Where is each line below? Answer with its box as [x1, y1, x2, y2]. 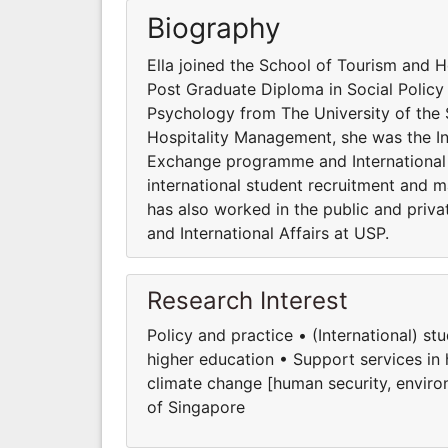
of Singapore [147, 396, 245, 417]
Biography [147, 10, 281, 45]
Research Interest [147, 285, 348, 315]
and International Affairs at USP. [147, 222, 389, 243]
